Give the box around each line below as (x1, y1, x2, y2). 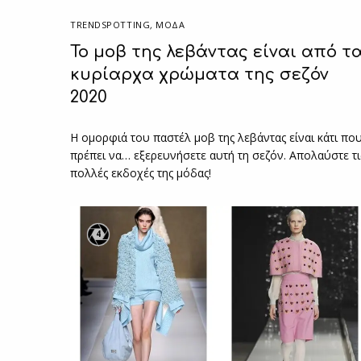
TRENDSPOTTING (70, 18, 151, 31)
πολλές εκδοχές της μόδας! (70, 164, 212, 180)
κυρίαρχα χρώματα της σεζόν (70, 64, 329, 84)
